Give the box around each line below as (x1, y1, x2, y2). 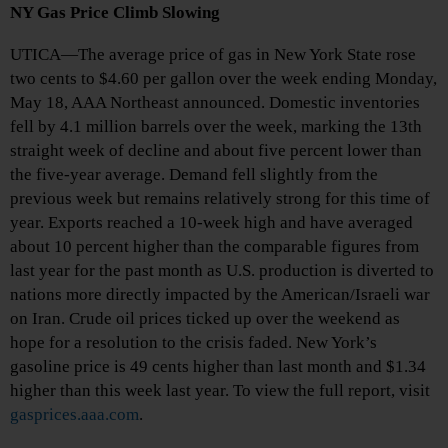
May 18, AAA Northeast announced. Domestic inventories (10, 92, 420, 112)
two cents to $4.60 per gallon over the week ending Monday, (10, 68, 437, 88)
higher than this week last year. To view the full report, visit (10, 380, 430, 400)
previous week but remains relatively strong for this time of (10, 188, 430, 208)
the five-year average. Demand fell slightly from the (10, 164, 378, 184)
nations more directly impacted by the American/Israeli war (10, 284, 430, 304)
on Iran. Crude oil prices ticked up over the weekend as (10, 308, 400, 328)
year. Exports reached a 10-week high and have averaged (10, 212, 413, 232)
